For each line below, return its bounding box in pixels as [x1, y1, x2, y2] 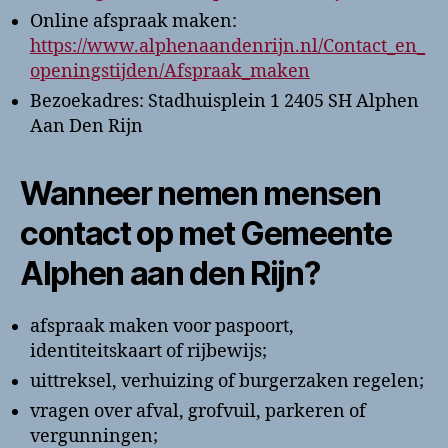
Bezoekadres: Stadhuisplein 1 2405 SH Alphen [30, 90, 419, 113]
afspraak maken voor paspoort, [30, 315, 294, 338]
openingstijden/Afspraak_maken [30, 60, 310, 83]
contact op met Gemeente [20, 214, 392, 253]
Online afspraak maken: [30, 10, 237, 33]
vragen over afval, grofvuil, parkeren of [30, 400, 366, 423]
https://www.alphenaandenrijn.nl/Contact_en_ [30, 35, 425, 58]
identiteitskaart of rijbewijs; [30, 340, 267, 363]
